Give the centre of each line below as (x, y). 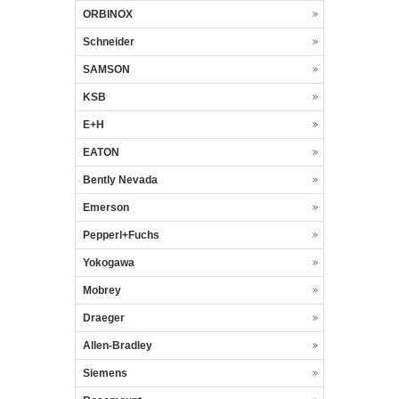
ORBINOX (108, 15)
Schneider (109, 42)
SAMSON (106, 70)
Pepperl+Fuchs (121, 236)
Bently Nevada (120, 180)
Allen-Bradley (118, 346)
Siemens (105, 374)
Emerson (106, 208)
